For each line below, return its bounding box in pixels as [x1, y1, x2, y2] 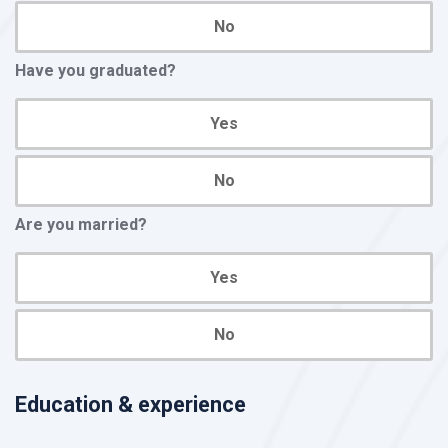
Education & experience [15, 391, 246, 417]
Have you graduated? [15, 60, 176, 80]
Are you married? [15, 214, 147, 234]
